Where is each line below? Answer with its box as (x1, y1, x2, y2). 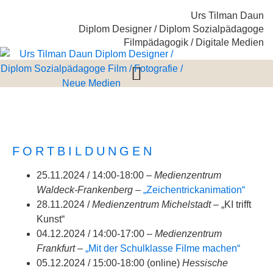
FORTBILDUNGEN (12, 144, 155, 158)
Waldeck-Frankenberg (37, 185, 133, 195)
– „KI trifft (211, 199, 251, 210)
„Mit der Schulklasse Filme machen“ (85, 243, 240, 253)
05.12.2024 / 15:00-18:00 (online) (37, 258, 182, 268)
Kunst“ (37, 214, 65, 224)
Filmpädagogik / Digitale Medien (124, 37, 264, 48)
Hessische (182, 258, 228, 268)
